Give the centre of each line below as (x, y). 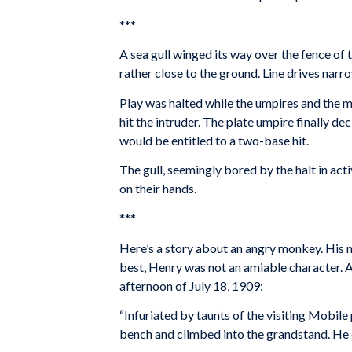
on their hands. (158, 189)
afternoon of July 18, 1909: (191, 285)
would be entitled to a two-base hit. (214, 140)
